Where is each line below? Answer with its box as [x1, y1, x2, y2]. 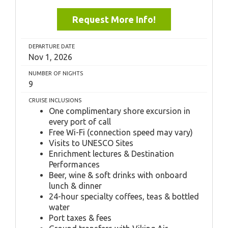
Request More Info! [72, 14, 156, 24]
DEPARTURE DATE [28, 43, 75, 49]
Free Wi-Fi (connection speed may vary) [49, 127, 193, 137]
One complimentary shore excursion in [49, 106, 190, 116]
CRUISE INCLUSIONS [28, 97, 81, 103]
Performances [49, 159, 100, 169]
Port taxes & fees [49, 213, 111, 222]
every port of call [49, 117, 111, 126]
